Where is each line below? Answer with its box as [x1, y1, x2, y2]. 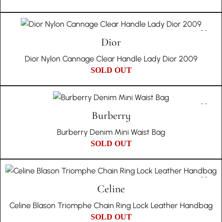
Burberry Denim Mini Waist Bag [57, 127, 165, 137]
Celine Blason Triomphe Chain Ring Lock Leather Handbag [9, 201, 213, 210]
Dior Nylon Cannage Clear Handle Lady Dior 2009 [25, 54, 197, 63]
